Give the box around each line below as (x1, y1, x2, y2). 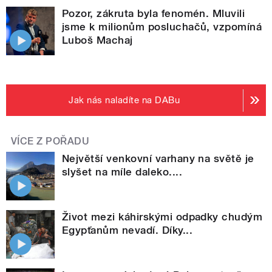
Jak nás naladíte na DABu (69, 95, 180, 106)
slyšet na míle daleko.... (62, 166, 182, 178)
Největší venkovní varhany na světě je (62, 152, 254, 165)
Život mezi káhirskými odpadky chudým (62, 211, 263, 223)
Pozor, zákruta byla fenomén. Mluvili (62, 7, 245, 20)
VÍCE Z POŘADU (11, 135, 90, 148)
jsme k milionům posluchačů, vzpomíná (62, 21, 262, 33)
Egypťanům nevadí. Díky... (62, 224, 192, 237)
